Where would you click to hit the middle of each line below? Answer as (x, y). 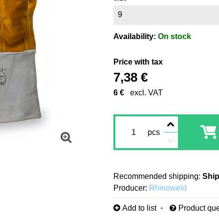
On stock (174, 36)
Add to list (139, 208)
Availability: (135, 36)
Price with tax (138, 62)
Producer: (130, 188)
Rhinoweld (168, 188)
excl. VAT (146, 93)
